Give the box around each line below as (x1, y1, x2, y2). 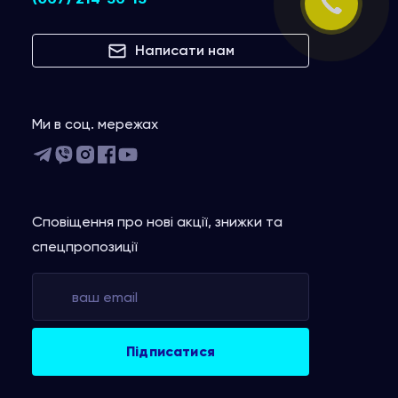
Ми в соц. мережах (32, 115, 158, 132)
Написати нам (135, 42, 235, 59)
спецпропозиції (32, 238, 138, 255)
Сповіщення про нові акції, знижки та (32, 213, 283, 230)
